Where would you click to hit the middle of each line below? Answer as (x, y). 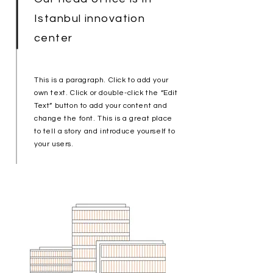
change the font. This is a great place (103, 119)
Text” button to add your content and (101, 106)
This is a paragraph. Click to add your (101, 80)
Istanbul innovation (90, 19)
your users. (54, 144)
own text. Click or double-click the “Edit (106, 93)
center (54, 38)
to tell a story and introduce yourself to (105, 131)
